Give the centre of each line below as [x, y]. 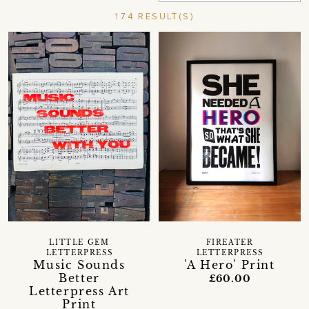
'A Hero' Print [230, 265]
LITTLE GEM [79, 242]
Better [79, 278]
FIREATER [230, 242]
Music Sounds [79, 265]
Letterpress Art [79, 291]
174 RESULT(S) [154, 17]
